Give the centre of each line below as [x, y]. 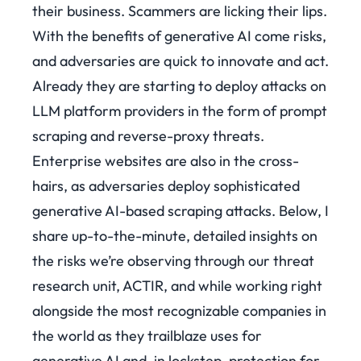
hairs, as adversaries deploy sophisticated [166, 186]
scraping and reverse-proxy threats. [148, 136]
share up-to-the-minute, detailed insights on [175, 236]
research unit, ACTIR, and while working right [177, 286]
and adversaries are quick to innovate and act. [180, 61]
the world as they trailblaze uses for [147, 336]
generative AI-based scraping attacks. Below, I [180, 211]
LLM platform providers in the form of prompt [180, 111]
